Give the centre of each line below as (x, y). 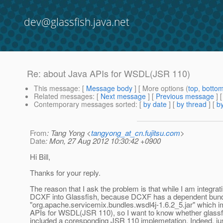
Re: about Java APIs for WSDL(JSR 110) (109, 73)
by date (155, 104)
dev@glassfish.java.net (77, 22)
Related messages (63, 96)
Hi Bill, (40, 157)
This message (56, 88)
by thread (192, 104)
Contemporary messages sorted (85, 104)
